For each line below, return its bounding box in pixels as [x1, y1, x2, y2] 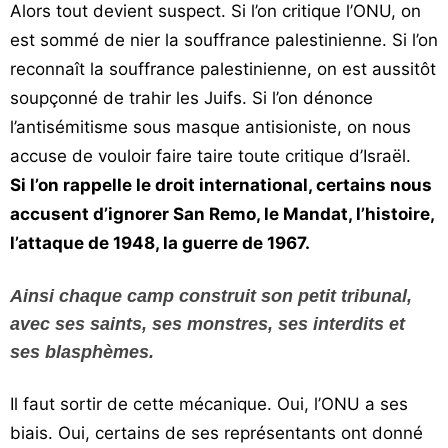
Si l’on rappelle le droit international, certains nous [10, 175, 432, 195]
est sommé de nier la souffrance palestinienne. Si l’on [10, 30, 438, 50]
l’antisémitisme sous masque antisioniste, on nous [10, 117, 411, 137]
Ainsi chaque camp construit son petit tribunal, [10, 286, 412, 306]
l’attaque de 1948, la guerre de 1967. [10, 233, 310, 253]
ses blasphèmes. [10, 342, 154, 362]
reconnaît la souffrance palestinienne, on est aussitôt [10, 59, 436, 79]
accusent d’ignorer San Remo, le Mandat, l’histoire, [10, 204, 434, 224]
